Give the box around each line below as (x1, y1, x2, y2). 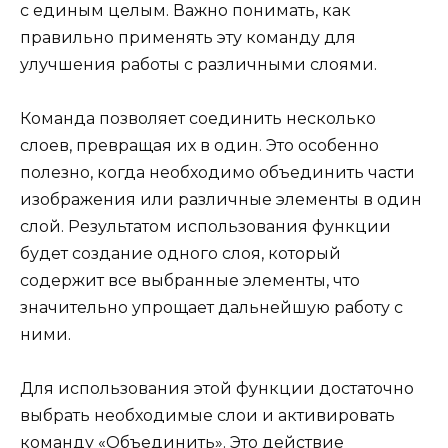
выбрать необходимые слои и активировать (20, 406, 395, 426)
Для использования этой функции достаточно (20, 379, 414, 399)
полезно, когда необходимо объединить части (20, 163, 415, 183)
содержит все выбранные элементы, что (20, 271, 360, 291)
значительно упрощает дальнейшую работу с (20, 298, 403, 318)
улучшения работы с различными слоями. (20, 54, 377, 74)
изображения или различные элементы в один (20, 190, 422, 210)
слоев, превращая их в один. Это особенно (20, 136, 379, 156)
